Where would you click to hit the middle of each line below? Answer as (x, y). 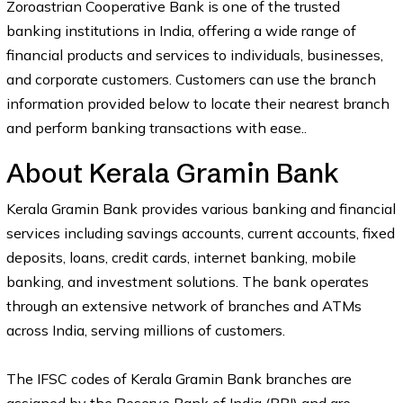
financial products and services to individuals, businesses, (194, 55)
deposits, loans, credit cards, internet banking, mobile (181, 257)
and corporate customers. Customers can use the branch (191, 79)
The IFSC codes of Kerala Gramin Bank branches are (179, 379)
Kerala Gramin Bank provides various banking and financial (201, 209)
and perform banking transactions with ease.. (156, 128)
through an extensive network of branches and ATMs (184, 306)
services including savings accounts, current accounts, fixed (200, 233)
